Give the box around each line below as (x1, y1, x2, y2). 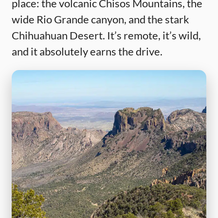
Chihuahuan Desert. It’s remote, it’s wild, (12, 28, 201, 42)
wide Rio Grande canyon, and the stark (12, 12, 189, 26)
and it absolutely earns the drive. (12, 44, 163, 58)
